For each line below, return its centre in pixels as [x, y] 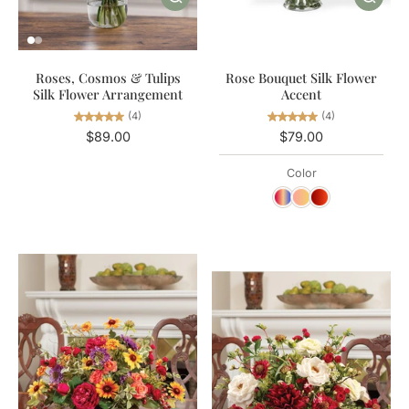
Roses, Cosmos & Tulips [108, 77]
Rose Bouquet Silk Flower [301, 77]
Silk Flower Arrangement [108, 94]
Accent [301, 94]
